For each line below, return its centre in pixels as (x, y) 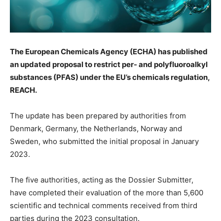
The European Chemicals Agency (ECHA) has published (109, 52)
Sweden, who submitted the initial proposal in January (104, 142)
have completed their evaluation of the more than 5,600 (107, 193)
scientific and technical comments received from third (104, 206)
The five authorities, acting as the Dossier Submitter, (102, 180)
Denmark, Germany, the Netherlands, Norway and (96, 129)
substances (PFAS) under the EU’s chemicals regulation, (110, 77)
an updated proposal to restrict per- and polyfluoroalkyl (109, 65)
